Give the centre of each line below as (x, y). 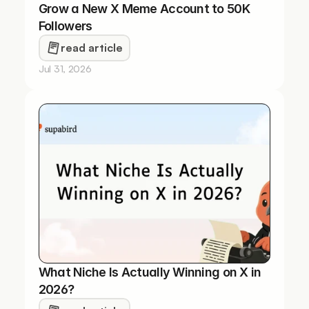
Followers (65, 26)
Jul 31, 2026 (65, 69)
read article (91, 48)
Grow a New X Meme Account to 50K (144, 9)
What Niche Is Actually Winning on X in (150, 272)
